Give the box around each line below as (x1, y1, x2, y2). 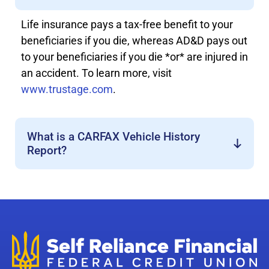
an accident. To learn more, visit (21, 66, 172, 79)
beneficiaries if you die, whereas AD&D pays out (21, 34, 247, 47)
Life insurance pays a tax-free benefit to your (21, 17, 233, 31)
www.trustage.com (21, 82, 113, 95)
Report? (27, 144, 67, 158)
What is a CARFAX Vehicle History (27, 130, 200, 144)
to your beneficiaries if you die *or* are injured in (21, 50, 248, 63)
